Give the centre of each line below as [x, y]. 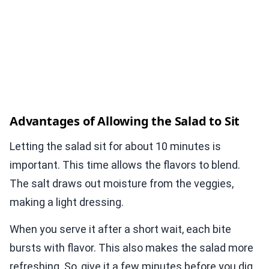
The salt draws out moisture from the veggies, [122, 184]
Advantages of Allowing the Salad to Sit [125, 121]
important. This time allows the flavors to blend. [125, 165]
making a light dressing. [67, 202]
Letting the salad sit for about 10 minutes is [115, 147]
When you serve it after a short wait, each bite [120, 229]
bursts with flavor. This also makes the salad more [131, 248]
